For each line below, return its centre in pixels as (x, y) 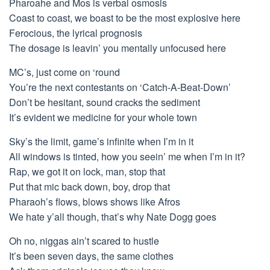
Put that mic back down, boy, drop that (89, 187)
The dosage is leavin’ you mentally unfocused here (118, 48)
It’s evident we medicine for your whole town (103, 117)
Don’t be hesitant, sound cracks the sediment (105, 102)
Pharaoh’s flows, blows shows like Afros (95, 202)
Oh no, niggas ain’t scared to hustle (84, 241)
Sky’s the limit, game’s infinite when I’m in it (101, 141)
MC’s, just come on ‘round (64, 72)
